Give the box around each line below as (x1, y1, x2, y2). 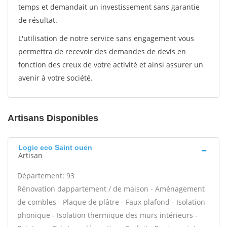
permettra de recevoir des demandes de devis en (18, 47, 186, 56)
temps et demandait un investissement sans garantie (18, 2, 200, 12)
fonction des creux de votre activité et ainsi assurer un (18, 60, 203, 69)
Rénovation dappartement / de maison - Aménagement (17, 184, 205, 194)
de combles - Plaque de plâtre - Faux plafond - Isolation (17, 197, 205, 207)
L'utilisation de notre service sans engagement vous (18, 33, 194, 43)
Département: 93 (17, 171, 74, 180)
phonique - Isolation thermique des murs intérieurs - (17, 210, 198, 220)
